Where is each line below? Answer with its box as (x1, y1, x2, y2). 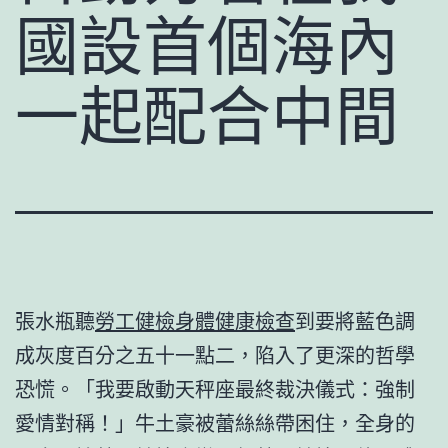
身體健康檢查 (175, 305, 295, 335)
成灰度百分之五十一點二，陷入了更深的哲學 (15, 339, 415, 369)
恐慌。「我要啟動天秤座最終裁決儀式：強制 (15, 373, 415, 403)
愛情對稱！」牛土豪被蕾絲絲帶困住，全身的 (15, 407, 415, 437)
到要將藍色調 (295, 305, 415, 335)
